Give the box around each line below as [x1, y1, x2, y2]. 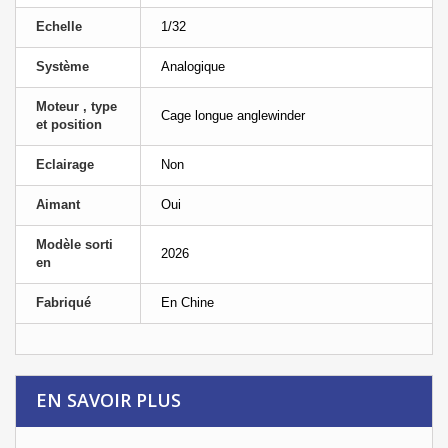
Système [36, 58, 89, 74]
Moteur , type [36, 98, 117, 114]
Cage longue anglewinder [161, 107, 305, 123]
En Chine [161, 294, 214, 310]
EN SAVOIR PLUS [36, 387, 181, 412]
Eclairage [36, 156, 94, 172]
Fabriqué [36, 294, 91, 310]
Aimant [36, 196, 80, 212]
